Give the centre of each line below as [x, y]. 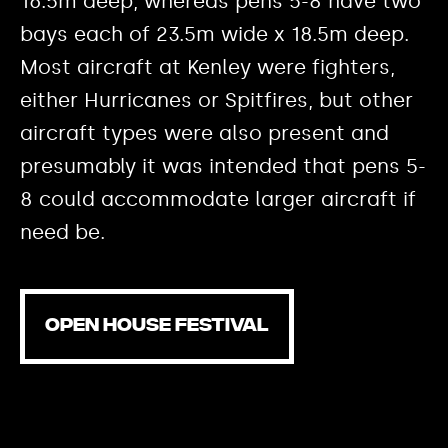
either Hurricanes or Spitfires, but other [216, 100]
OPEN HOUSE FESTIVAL [157, 327]
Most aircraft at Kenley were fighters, [207, 67]
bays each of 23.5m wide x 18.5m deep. [214, 34]
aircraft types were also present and [204, 133]
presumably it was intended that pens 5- [223, 166]
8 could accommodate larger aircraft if [218, 199]
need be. [62, 232]
